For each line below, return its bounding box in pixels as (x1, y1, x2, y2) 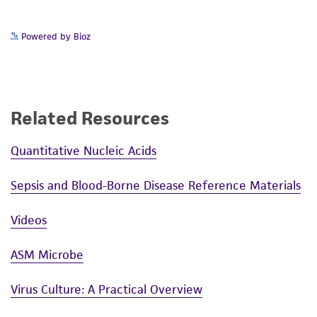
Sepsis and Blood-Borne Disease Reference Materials (11, 177, 301, 193)
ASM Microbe (11, 246, 83, 263)
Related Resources (11, 107, 169, 130)
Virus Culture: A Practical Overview (11, 281, 202, 297)
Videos (11, 212, 47, 228)
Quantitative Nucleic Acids (11, 142, 156, 158)
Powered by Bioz (18, 30, 91, 43)
